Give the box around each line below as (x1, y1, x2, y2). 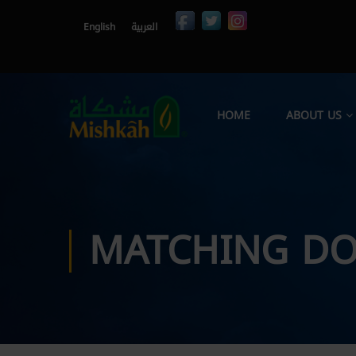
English (83, 17, 115, 36)
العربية (131, 17, 157, 36)
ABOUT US (286, 105, 342, 126)
